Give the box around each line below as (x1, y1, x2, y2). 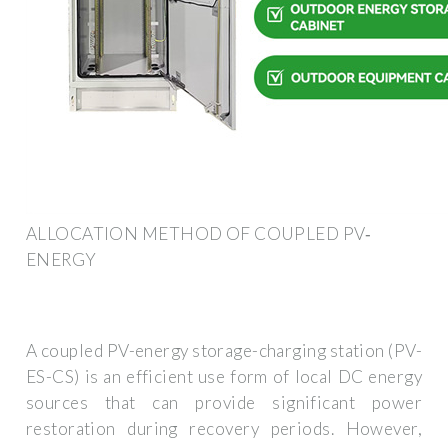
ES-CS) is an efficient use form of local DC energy (26, 366, 422, 388)
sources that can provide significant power (26, 392, 422, 414)
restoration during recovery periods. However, (26, 418, 422, 440)
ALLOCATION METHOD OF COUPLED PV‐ (26, 222, 372, 244)
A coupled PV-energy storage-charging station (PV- (26, 340, 422, 362)
